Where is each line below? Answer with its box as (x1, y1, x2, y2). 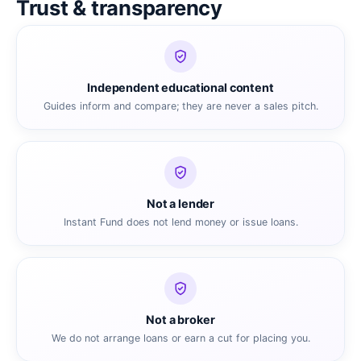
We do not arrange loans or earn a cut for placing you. (51, 331, 310, 344)
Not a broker (146, 312, 215, 326)
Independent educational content (87, 80, 274, 94)
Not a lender (146, 196, 215, 210)
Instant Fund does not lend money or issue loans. (63, 215, 298, 228)
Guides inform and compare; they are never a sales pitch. (43, 99, 318, 112)
